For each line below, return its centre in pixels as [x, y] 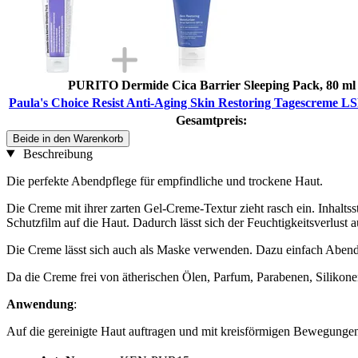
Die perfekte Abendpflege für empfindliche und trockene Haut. [165, 181]
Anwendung [40, 304]
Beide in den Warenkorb [68, 138]
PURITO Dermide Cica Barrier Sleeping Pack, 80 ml [211, 85]
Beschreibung [56, 153]
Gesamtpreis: [211, 120]
